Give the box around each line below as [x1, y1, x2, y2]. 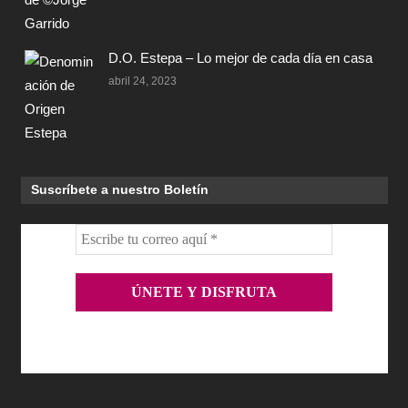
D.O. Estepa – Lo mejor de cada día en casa [108, 49, 372, 66]
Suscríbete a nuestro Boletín [30, 182, 209, 198]
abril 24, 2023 [108, 75, 177, 88]
